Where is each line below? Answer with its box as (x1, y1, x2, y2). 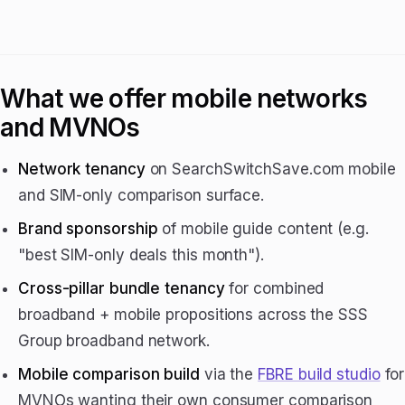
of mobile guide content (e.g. (157, 220, 369, 239)
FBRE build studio (258, 365, 381, 384)
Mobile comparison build (18, 365, 200, 384)
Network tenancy (18, 160, 146, 179)
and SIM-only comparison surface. (18, 186, 265, 205)
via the (199, 365, 259, 384)
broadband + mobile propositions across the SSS (18, 306, 368, 325)
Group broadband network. (18, 332, 210, 351)
